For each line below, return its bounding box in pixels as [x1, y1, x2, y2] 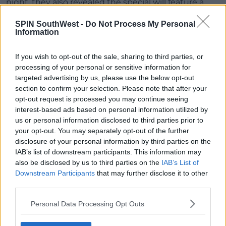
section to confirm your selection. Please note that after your [15, 84, 207, 92]
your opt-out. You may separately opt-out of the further [15, 127, 189, 135]
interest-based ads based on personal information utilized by [15, 105, 208, 114]
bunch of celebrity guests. [6, 9, 111, 18]
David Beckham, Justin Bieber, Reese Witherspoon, [6, 56, 213, 66]
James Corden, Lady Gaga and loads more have [6, 67, 196, 77]
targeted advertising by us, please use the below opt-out [15, 74, 194, 82]
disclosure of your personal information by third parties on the [15, 137, 211, 145]
